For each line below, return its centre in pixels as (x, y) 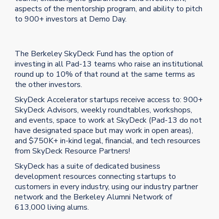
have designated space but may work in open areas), (104, 130)
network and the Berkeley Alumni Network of (93, 197)
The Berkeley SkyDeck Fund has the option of (94, 54)
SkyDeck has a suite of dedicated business (88, 166)
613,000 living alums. (52, 207)
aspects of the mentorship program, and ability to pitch (109, 9)
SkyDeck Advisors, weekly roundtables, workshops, (103, 110)
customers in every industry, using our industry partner (106, 186)
